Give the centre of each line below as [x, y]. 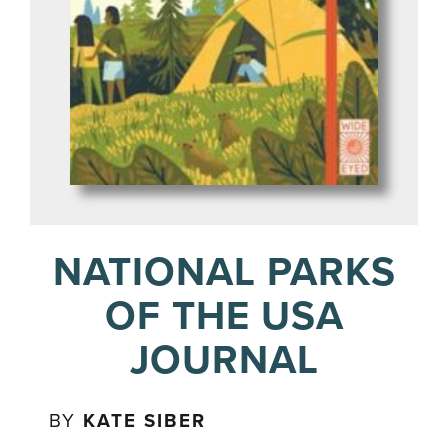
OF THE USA [224, 316]
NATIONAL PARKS [224, 272]
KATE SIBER [145, 421]
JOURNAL [224, 360]
